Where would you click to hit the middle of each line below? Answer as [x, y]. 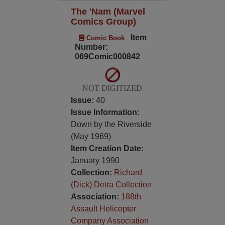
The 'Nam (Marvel [108, 11]
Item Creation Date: [107, 148]
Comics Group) [103, 21]
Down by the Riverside [111, 124]
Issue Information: [105, 112]
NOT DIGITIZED [113, 88]
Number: [91, 47]
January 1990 [95, 160]
